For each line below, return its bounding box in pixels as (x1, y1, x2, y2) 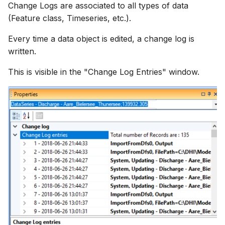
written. (8, 46, 36, 57)
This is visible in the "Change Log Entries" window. (8, 67, 199, 77)
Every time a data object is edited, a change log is (8, 34, 194, 44)
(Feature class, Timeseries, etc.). (8, 13, 131, 24)
